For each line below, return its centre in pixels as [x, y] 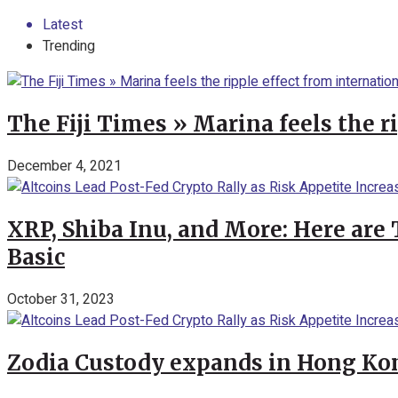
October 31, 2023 [61, 299]
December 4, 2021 [64, 166]
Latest [63, 25]
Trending [69, 46]
